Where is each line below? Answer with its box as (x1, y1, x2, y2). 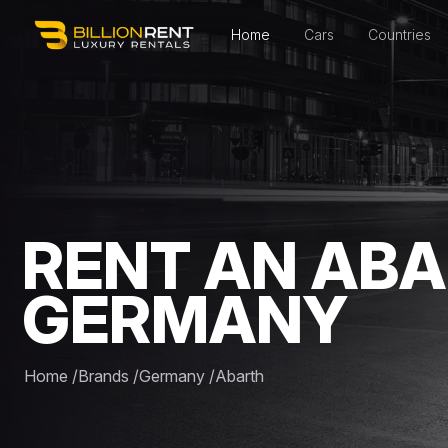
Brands (78, 365, 129, 386)
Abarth (215, 365, 264, 386)
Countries (368, 26, 431, 43)
